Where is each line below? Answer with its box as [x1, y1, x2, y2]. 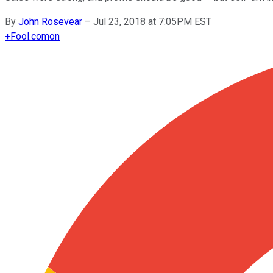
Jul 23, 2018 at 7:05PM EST [93, 15, 211, 27]
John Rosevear [18, 15, 82, 27]
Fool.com [10, 30, 49, 42]
